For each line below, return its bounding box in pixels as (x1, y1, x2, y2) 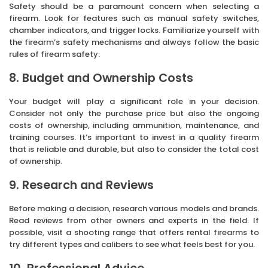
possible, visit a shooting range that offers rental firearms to (9, 226, 259, 238)
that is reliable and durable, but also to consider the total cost (9, 143, 259, 155)
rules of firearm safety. (9, 48, 100, 60)
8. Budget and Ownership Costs (9, 69, 193, 86)
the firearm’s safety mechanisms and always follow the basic (9, 36, 259, 48)
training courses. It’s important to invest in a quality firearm (9, 131, 259, 143)
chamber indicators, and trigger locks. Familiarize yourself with (9, 24, 259, 36)
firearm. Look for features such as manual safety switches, (9, 12, 259, 24)
